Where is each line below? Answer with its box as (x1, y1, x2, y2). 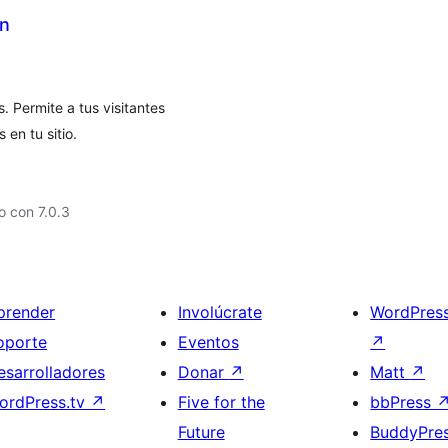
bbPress (370, 392, 437, 412)
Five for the (177, 392, 265, 412)
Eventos (177, 332, 239, 352)
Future (177, 422, 225, 442)
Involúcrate (177, 302, 262, 322)
